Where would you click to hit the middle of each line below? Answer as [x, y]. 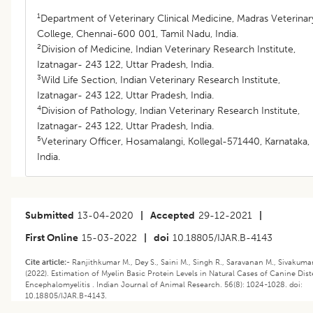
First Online [52, 238]
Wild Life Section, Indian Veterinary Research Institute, [161, 80]
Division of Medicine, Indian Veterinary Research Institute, [168, 49]
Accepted [173, 215]
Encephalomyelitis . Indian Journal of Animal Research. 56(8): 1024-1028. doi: [164, 284]
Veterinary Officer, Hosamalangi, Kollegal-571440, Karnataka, [175, 141]
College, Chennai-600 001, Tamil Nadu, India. [138, 34]
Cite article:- [49, 262]
